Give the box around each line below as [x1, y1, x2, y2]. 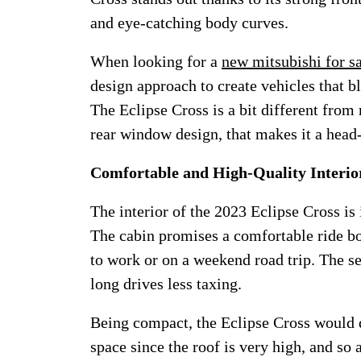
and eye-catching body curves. [90, 14, 288, 31]
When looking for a [90, 52, 222, 70]
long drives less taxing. [90, 275, 242, 293]
